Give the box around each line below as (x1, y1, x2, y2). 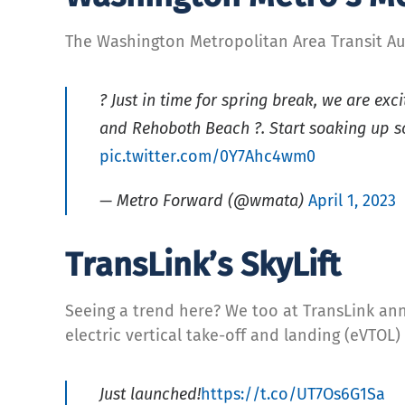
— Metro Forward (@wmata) (99, 190, 308, 211)
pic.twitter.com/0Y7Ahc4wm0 (99, 146, 316, 166)
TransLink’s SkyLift (65, 244, 341, 285)
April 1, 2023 (308, 190, 396, 211)
